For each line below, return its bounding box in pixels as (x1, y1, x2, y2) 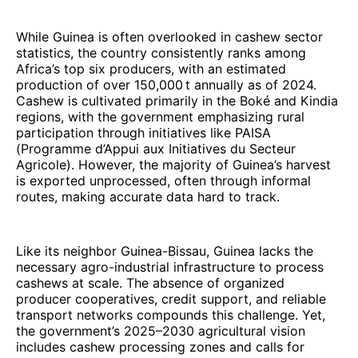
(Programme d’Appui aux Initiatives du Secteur (16, 140, 296, 157)
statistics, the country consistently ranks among (16, 44, 306, 61)
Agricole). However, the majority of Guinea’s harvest (16, 156, 331, 173)
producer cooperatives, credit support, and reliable (16, 290, 326, 307)
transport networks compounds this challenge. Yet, (16, 306, 325, 323)
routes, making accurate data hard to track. (16, 188, 280, 205)
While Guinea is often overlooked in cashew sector (16, 28, 323, 45)
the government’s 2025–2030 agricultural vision (16, 322, 305, 339)
